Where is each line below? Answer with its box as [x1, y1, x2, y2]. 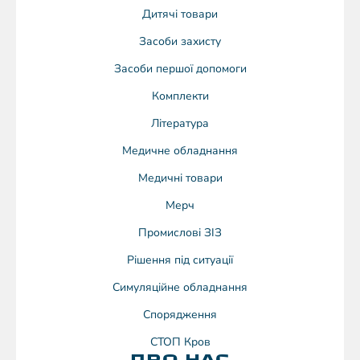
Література [151, 116, 209, 132]
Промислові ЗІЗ [138, 225, 222, 241]
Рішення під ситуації [127, 252, 233, 268]
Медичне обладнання [122, 143, 238, 159]
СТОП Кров [149, 334, 211, 350]
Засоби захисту [139, 34, 221, 50]
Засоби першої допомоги [113, 61, 247, 77]
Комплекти [151, 88, 209, 104]
